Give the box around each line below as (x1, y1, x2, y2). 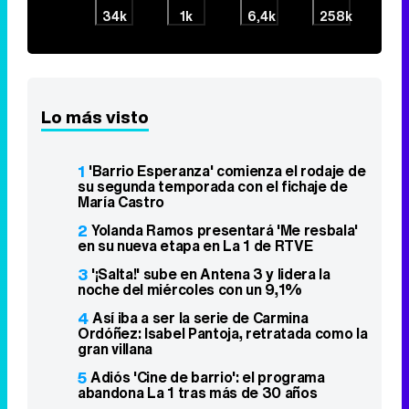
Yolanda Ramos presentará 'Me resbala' (91, 219, 359, 242)
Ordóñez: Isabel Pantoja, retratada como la (78, 322, 368, 345)
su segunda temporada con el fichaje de (78, 175, 348, 198)
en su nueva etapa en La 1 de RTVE (78, 235, 313, 257)
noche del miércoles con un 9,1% (78, 278, 303, 301)
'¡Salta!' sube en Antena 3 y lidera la (91, 263, 330, 286)
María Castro (78, 191, 165, 214)
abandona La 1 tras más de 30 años (78, 382, 318, 404)
